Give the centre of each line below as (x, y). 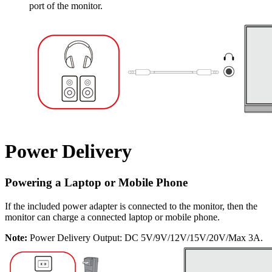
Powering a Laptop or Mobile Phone (96, 182)
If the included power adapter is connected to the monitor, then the (131, 206)
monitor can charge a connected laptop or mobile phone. (112, 217)
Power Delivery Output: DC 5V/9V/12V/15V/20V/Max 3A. (145, 237)
